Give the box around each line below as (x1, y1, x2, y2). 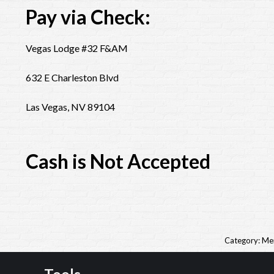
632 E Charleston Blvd (26, 72, 119, 83)
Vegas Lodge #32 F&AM (26, 42, 128, 54)
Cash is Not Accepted (26, 149, 210, 173)
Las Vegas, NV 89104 (26, 101, 115, 113)
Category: (224, 235, 262, 245)
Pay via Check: (26, 5, 150, 29)
